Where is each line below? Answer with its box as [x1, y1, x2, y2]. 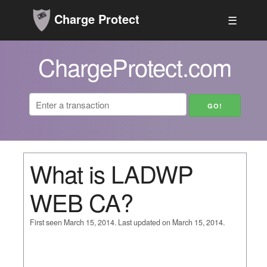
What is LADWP [29, 156, 193, 190]
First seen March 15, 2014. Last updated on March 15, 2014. [29, 216, 225, 228]
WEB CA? [29, 184, 133, 219]
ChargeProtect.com [38, 49, 232, 84]
